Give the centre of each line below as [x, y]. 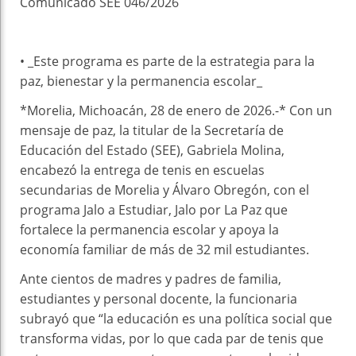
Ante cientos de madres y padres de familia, [151, 279]
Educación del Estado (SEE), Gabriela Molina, [152, 150]
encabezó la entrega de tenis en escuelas [142, 170]
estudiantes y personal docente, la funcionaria [159, 298]
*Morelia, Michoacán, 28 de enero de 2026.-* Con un [176, 110]
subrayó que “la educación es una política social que [176, 318]
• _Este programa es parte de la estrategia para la [167, 61]
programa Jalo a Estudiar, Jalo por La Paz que [154, 209]
